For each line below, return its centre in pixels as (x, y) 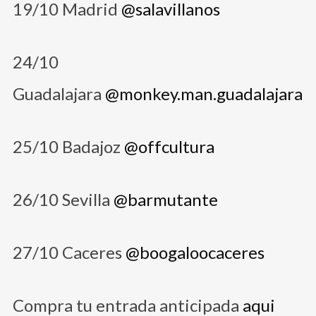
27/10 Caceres (69, 253)
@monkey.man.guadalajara (203, 93)
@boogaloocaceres (195, 253)
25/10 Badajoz (68, 146)
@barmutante (165, 199)
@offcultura (169, 146)
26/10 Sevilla (63, 199)
